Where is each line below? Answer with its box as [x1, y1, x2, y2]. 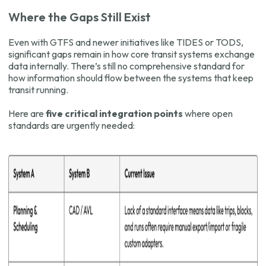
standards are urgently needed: [8, 119, 135, 132]
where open [183, 107, 233, 120]
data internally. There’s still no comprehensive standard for [8, 60, 245, 72]
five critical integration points [46, 107, 183, 120]
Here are [8, 107, 46, 120]
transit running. [8, 84, 68, 96]
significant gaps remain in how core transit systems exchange [8, 48, 255, 61]
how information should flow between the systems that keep [8, 72, 254, 84]
